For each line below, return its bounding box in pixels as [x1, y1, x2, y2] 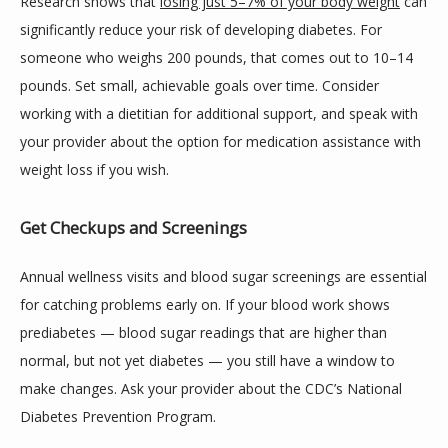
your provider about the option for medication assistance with [20, 132, 421, 151]
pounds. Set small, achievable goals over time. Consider [20, 76, 379, 95]
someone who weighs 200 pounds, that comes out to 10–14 [20, 48, 413, 67]
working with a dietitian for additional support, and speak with [20, 104, 418, 123]
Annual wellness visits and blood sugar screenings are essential [20, 267, 427, 286]
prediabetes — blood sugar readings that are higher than [20, 323, 387, 342]
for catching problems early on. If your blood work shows [20, 295, 390, 314]
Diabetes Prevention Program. [20, 407, 216, 426]
